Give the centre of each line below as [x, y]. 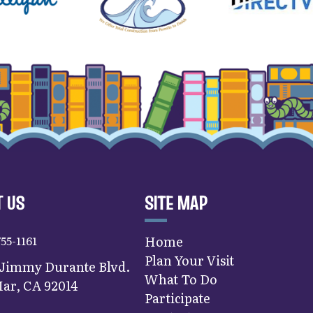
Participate [177, 298]
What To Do [181, 279]
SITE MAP [176, 203]
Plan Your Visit [189, 261]
